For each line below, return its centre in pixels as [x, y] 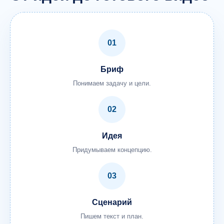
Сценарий [112, 202]
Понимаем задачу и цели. [112, 83]
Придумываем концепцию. [112, 150]
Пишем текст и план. [112, 216]
